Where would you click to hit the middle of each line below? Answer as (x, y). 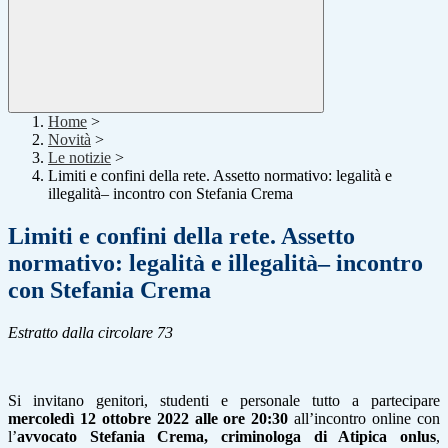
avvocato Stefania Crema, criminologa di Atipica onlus (226, 437)
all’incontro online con (364, 419)
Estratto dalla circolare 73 (90, 333)
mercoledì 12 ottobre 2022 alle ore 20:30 (148, 419)
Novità (69, 140)
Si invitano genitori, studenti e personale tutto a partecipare (224, 401)
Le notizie (79, 158)
